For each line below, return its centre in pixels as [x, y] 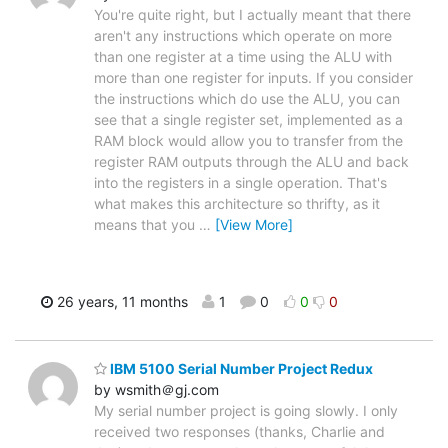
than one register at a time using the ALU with [243, 56]
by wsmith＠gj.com [156, 390]
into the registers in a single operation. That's [240, 182]
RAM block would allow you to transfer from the [248, 140]
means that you [146, 224]
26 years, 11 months [120, 301]
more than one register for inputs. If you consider [253, 77]
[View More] [254, 224]
